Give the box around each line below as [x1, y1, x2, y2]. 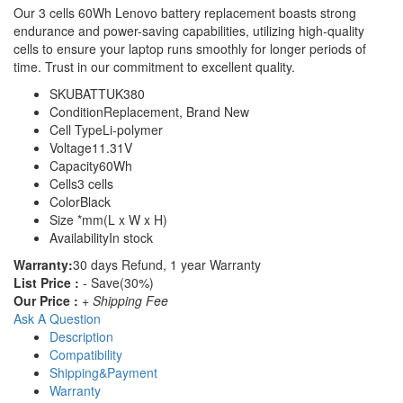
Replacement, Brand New [103, 102, 249, 121]
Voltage [49, 138, 92, 157]
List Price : [13, 273, 79, 291]
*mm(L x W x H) [74, 210, 167, 228]
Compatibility [49, 345, 122, 363]
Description [49, 327, 113, 345]
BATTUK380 [75, 84, 145, 103]
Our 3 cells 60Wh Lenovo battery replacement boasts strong [13, 3, 356, 22]
